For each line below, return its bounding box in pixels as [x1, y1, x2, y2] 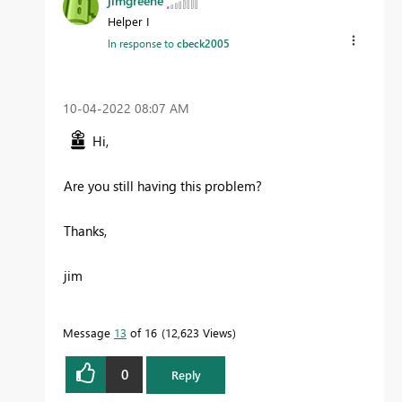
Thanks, [64, 221, 107, 240]
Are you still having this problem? [64, 176, 262, 195]
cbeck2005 [177, 36, 230, 51]
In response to [108, 36, 177, 51]
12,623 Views [165, 324, 232, 340]
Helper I [108, 13, 149, 30]
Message [63, 324, 114, 340]
